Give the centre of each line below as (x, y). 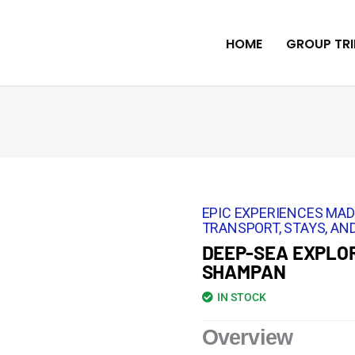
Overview (247, 338)
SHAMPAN (244, 272)
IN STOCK (241, 298)
